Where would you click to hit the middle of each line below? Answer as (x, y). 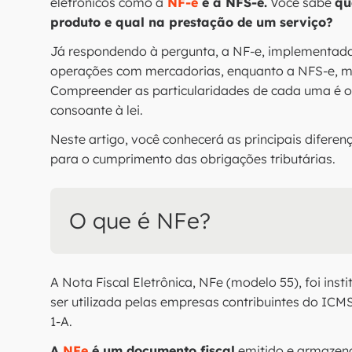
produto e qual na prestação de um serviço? (196, 22)
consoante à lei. (100, 110)
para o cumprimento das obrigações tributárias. (194, 159)
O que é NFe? (143, 220)
